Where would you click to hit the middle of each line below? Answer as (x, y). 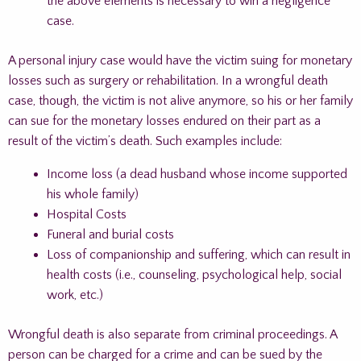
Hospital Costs (87, 214)
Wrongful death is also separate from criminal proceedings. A (172, 334)
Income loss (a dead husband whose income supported (197, 174)
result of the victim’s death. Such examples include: (145, 141)
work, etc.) (75, 295)
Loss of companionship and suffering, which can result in (199, 255)
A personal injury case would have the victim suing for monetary (180, 60)
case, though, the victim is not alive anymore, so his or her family (180, 101)
